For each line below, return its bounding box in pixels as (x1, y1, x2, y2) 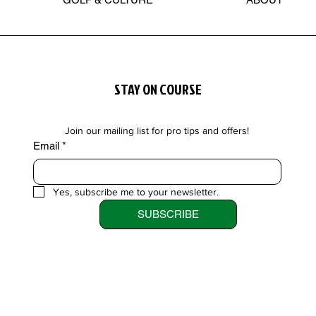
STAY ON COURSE (114, 78, 202, 99)
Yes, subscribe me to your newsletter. (53, 186, 219, 197)
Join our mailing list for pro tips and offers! (65, 124, 250, 136)
